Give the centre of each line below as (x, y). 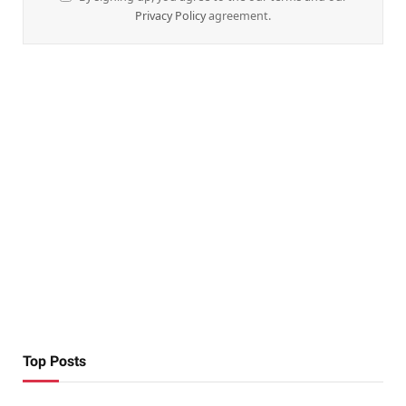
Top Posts (54, 362)
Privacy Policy (170, 16)
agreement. (238, 16)
